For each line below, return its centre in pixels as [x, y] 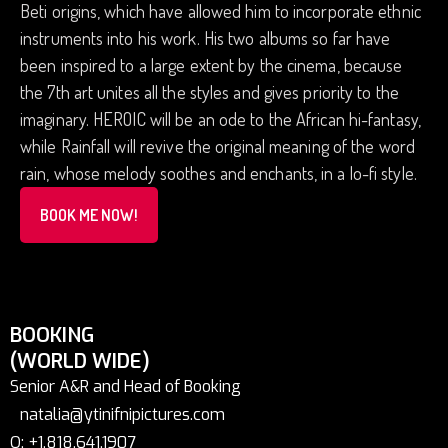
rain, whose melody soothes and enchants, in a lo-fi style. [218, 173]
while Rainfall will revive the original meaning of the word [217, 146]
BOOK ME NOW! [89, 215]
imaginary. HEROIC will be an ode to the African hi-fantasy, [220, 119]
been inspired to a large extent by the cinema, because [211, 65]
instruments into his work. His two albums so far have [205, 38]
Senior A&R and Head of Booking [125, 386]
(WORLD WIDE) [80, 361]
